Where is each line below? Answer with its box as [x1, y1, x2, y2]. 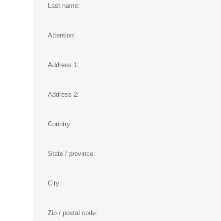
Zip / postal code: [48, 209, 98, 217]
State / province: [48, 149, 95, 157]
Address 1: [48, 61, 79, 69]
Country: [48, 120, 72, 128]
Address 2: [48, 90, 79, 98]
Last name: [48, 1, 80, 9]
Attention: [48, 31, 75, 39]
